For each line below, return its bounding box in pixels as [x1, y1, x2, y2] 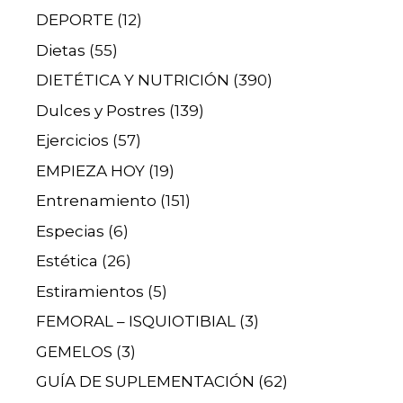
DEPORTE [36, 11, 113, 30]
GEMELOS [36, 342, 112, 361]
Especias [36, 221, 104, 240]
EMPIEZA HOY [36, 161, 145, 180]
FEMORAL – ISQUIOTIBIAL [36, 312, 236, 331]
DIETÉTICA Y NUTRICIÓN [36, 71, 229, 90]
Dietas [36, 40, 85, 59]
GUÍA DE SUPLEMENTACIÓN [36, 372, 255, 391]
